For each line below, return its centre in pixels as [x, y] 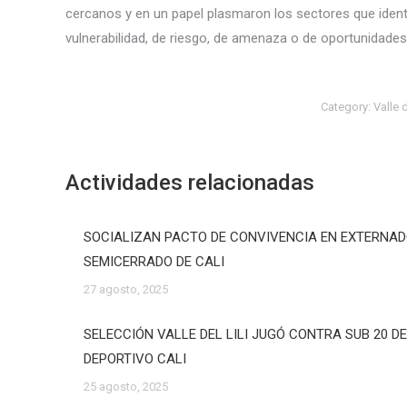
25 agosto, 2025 [126, 387]
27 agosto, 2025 [126, 289]
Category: [347, 107]
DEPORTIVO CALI [135, 359]
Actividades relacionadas [190, 183]
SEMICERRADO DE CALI [154, 262]
